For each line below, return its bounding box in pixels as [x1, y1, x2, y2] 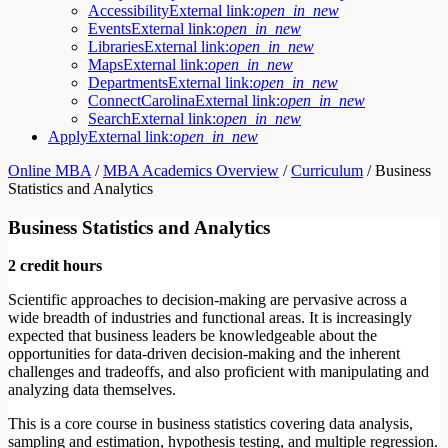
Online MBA [8, 162, 91, 179]
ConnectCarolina [88, 92, 195, 109]
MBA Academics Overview [103, 162, 279, 179]
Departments [88, 74, 168, 91]
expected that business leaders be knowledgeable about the [8, 327, 377, 345]
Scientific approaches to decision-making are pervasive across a [8, 291, 407, 309]
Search [88, 110, 131, 127]
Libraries [88, 38, 144, 55]
